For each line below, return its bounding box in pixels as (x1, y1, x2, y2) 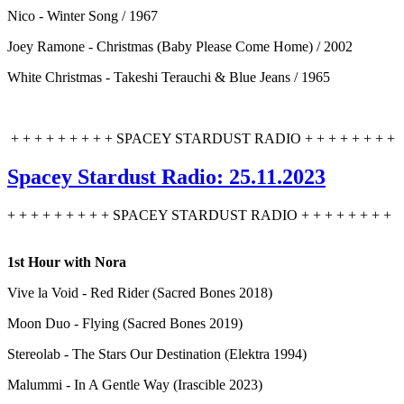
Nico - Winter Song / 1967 (7, 7, 158, 23)
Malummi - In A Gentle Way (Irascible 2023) (7, 376, 262, 392)
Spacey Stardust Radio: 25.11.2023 (7, 164, 326, 188)
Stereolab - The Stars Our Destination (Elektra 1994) (7, 345, 307, 362)
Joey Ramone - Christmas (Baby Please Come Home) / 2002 (7, 38, 353, 54)
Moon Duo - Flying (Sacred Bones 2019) (7, 315, 243, 331)
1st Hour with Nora (7, 253, 126, 270)
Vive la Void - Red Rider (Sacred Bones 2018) (7, 284, 272, 300)
